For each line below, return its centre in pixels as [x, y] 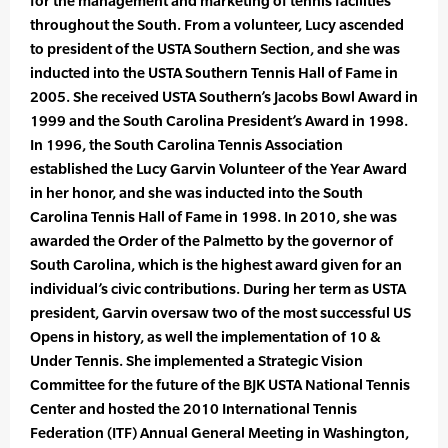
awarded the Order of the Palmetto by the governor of [211, 241]
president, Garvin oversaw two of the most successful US [220, 313]
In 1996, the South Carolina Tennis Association [186, 145]
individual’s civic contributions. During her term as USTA [218, 289]
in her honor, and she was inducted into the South [196, 193]
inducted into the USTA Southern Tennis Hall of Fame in [214, 73]
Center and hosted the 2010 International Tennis [193, 409]
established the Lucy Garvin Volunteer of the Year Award [218, 169]
